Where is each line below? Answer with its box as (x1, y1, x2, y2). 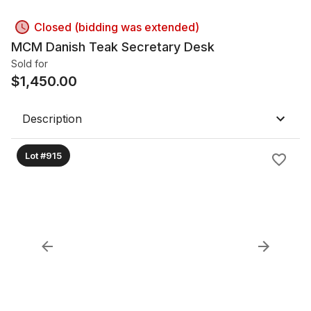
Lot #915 (25, 149, 62, 161)
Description (22, 112, 82, 126)
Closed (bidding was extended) (34, 20, 199, 34)
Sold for (11, 58, 48, 69)
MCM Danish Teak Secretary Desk (11, 40, 215, 54)
